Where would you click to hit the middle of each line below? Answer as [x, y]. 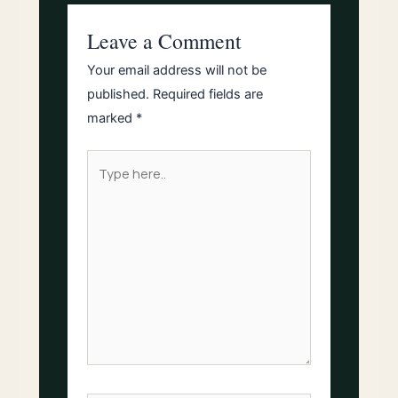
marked [112, 118]
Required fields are [208, 94]
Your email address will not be [177, 70]
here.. [103, 184]
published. [119, 94]
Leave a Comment [165, 40]
